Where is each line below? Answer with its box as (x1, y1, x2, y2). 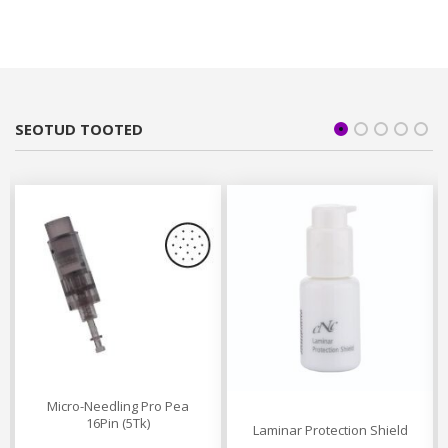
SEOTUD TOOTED (15, 119, 143, 140)
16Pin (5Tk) (86, 414, 150, 433)
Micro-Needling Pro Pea (47, 397, 189, 416)
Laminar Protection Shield (252, 421, 408, 440)
